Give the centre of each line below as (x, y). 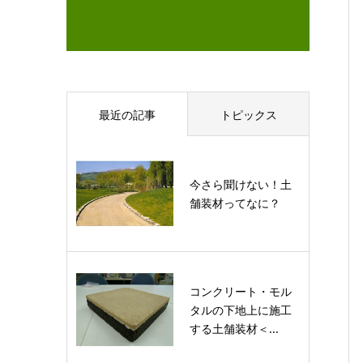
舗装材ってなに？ (235, 203)
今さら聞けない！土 (241, 184)
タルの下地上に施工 (241, 310)
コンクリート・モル (241, 291)
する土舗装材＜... (234, 328)
